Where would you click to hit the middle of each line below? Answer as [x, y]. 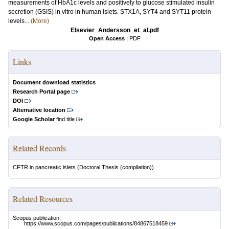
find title [65, 119]
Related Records [39, 148]
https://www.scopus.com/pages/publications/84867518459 [96, 224]
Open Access [107, 38]
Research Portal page [41, 91]
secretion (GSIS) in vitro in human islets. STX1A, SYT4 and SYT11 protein [110, 12]
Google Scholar [34, 119]
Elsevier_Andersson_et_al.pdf [114, 30]
